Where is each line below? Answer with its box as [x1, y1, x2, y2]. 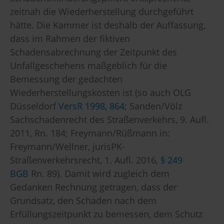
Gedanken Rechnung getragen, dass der [10, 181, 177, 193]
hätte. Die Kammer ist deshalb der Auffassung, [10, 19, 205, 31]
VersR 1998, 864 [58, 100, 124, 112]
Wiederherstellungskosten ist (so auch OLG [10, 86, 191, 99]
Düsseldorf [10, 100, 58, 112]
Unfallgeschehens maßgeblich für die [10, 59, 167, 72]
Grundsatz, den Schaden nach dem [10, 194, 156, 207]
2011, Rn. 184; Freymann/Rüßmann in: [10, 127, 170, 139]
